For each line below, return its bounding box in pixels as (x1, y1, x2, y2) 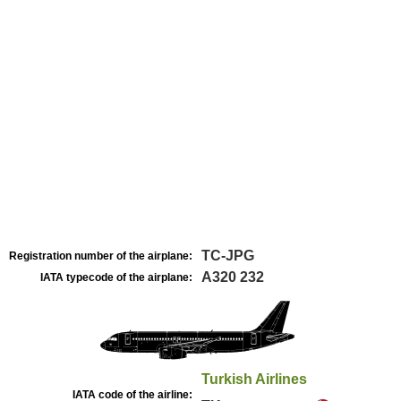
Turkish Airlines (201, 371, 307, 387)
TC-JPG (201, 248, 254, 263)
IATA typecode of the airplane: (40, 271, 192, 284)
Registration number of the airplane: (9, 250, 192, 262)
